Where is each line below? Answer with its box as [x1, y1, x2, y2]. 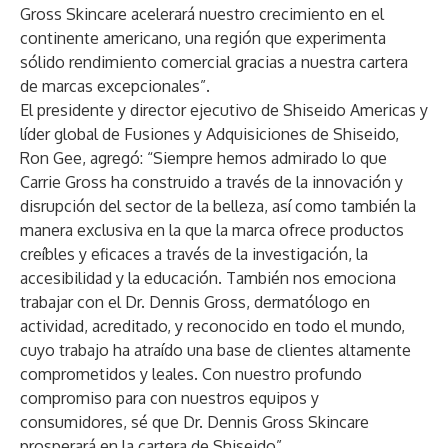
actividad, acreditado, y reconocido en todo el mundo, [20, 316, 405, 336]
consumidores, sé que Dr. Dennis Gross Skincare [20, 412, 369, 432]
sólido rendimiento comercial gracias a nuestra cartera [20, 52, 408, 72]
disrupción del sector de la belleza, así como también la [20, 196, 416, 216]
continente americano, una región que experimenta [20, 28, 386, 48]
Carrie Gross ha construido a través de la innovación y [20, 172, 403, 192]
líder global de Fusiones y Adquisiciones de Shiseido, [20, 124, 399, 144]
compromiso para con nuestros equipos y [20, 388, 319, 408]
